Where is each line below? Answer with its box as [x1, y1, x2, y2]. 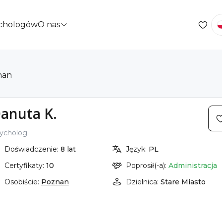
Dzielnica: [126, 177, 161, 186]
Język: [126, 145, 149, 154]
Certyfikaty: [4, 161, 46, 170]
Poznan [41, 177, 69, 186]
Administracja [168, 161, 218, 170]
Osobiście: [4, 177, 41, 186]
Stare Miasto [161, 177, 206, 186]
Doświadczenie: [4, 145, 60, 154]
